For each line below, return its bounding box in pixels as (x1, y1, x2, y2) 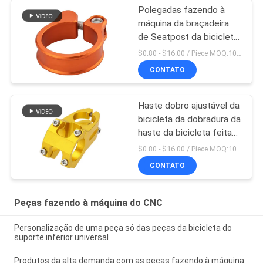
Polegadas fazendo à (138, 5, 225, 16)
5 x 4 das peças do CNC (138, 45, 237, 56)
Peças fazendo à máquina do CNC (14, 197, 163, 208)
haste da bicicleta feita (138, 127, 232, 139)
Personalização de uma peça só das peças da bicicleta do (14, 222, 232, 232)
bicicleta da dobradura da (138, 114, 241, 125)
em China (138, 141, 176, 152)
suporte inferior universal (14, 232, 109, 242)
